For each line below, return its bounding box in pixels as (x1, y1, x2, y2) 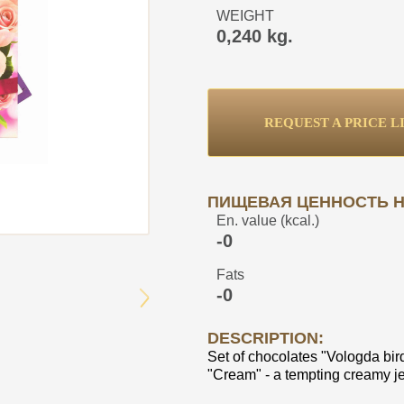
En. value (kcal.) (216, 213, 319, 229)
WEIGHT (216, 8, 274, 24)
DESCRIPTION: (207, 329, 324, 348)
